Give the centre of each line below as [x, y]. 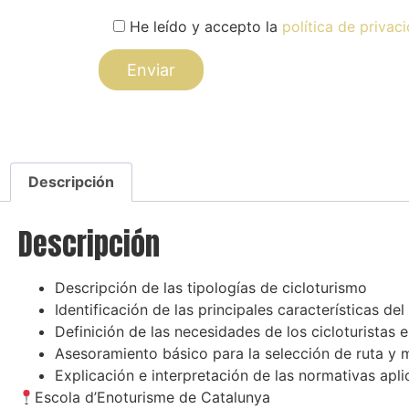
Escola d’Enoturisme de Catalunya [153, 398]
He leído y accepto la [205, 26]
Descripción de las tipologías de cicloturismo [211, 288]
